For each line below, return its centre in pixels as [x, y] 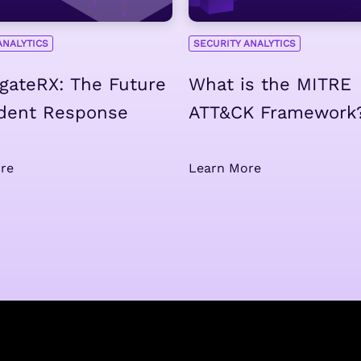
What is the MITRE [270, 85]
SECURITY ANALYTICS [245, 44]
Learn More [225, 168]
